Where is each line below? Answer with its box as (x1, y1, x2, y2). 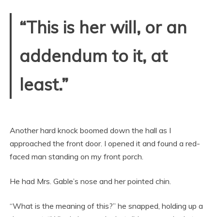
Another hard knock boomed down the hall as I (10, 125, 171, 135)
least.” (19, 73, 68, 95)
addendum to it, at (19, 45, 168, 66)
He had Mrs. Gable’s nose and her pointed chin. (10, 176, 171, 186)
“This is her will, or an (19, 16, 187, 38)
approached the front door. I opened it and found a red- (10, 139, 200, 148)
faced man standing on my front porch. (10, 152, 143, 161)
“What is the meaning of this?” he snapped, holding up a (10, 201, 203, 211)
